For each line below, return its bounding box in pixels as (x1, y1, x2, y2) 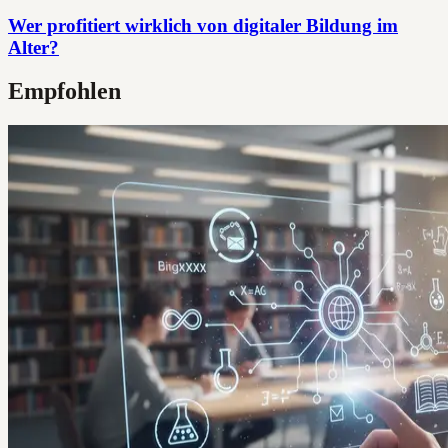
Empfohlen (8, 78, 121, 105)
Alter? (8, 36, 59, 58)
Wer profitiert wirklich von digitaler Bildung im (8, 14, 398, 36)
